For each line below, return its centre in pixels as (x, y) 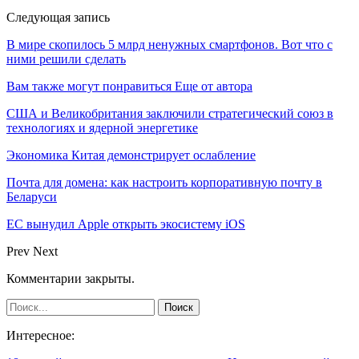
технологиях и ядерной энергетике (102, 127)
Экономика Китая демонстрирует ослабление (131, 155)
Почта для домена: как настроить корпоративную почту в (164, 182)
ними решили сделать (66, 58)
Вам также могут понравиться (89, 86)
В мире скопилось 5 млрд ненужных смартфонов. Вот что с (169, 44)
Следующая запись (58, 17)
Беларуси (32, 196)
